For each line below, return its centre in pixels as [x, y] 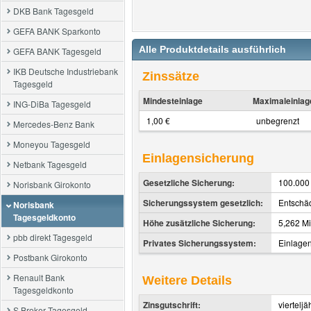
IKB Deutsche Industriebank [66, 71]
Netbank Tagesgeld [50, 164]
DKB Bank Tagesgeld [53, 11]
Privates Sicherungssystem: [200, 243]
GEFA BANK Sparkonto [57, 31]
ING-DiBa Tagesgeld [52, 104]
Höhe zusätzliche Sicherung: [199, 223]
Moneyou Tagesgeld [52, 144]
